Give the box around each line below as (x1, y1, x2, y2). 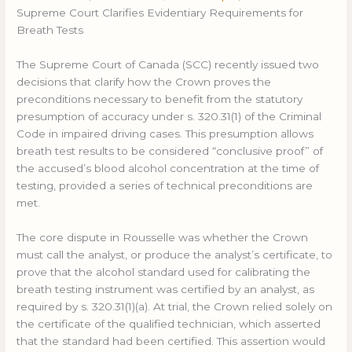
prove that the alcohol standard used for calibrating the (16, 265, 311, 278)
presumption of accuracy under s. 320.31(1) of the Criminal (16, 109, 322, 123)
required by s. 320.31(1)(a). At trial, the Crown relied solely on (16, 299, 333, 313)
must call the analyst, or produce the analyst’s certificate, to (16, 247, 333, 261)
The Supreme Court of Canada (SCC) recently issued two (16, 57, 320, 71)
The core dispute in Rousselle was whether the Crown (16, 230, 309, 244)
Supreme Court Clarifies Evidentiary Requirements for (16, 6, 304, 20)
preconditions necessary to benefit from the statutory (16, 92, 303, 105)
